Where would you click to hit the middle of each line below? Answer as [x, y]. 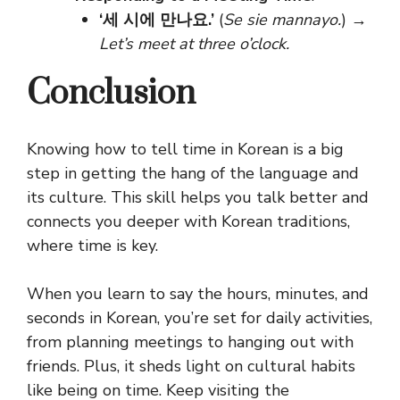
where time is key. [92, 246]
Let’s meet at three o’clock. [194, 44]
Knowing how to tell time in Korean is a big [185, 150]
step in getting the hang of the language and [193, 174]
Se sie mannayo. [282, 20]
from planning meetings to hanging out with [190, 342]
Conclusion [111, 94]
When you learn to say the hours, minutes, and [198, 294]
